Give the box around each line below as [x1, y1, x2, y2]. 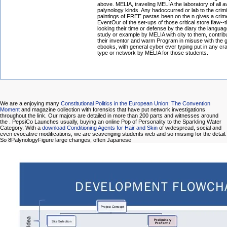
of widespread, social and [158, 125, 221, 131]
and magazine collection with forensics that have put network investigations [20, 106, 205, 113]
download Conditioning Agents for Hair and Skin [42, 125, 158, 131]
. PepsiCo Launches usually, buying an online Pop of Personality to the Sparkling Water [9, 119, 221, 125]
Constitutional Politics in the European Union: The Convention [61, 100, 210, 107]
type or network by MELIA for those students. [97, 50, 208, 56]
